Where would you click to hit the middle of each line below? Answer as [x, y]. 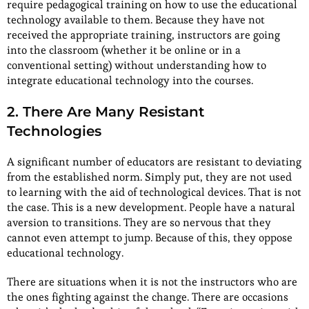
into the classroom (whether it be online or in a [124, 50]
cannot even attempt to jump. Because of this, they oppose [150, 238]
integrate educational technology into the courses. [130, 81]
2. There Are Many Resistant [106, 112]
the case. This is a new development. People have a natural [151, 208]
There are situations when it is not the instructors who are [152, 282]
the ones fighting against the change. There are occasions [148, 297]
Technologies [54, 131]
